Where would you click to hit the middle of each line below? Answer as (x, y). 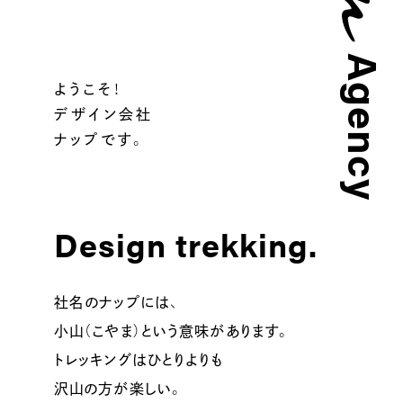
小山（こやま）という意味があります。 (173, 330)
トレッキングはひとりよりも (139, 358)
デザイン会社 (104, 113)
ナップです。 (101, 138)
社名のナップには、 (116, 301)
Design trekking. (186, 243)
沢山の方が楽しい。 (119, 387)
